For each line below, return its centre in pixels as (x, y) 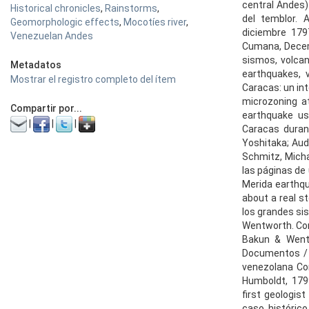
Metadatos (36, 65)
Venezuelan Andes (52, 36)
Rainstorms (131, 8)
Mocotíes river (155, 22)
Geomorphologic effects (65, 22)
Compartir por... (46, 108)
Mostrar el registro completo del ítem (93, 79)
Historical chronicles (56, 8)
